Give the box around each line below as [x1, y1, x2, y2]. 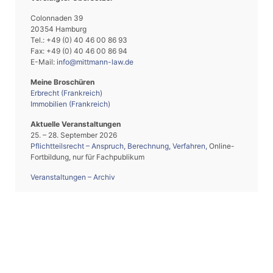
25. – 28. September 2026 [30, 130, 117, 140]
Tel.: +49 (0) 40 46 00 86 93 [30, 35, 127, 44]
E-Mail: [30, 57, 57, 66]
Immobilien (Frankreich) [30, 99, 110, 108]
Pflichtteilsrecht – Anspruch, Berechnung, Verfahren [30, 141, 205, 151]
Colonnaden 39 [30, 13, 83, 23]
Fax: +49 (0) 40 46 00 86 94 [30, 46, 127, 55]
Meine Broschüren [30, 77, 94, 87]
